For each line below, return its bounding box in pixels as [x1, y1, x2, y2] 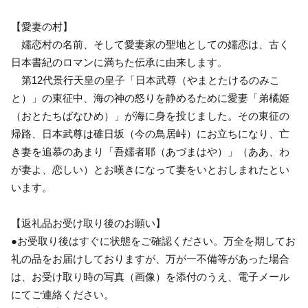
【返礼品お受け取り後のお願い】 [11, 217, 166, 229]
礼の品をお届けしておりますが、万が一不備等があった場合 [11, 252, 289, 265]
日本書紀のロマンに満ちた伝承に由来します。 [11, 56, 228, 68]
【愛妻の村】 [11, 20, 73, 32]
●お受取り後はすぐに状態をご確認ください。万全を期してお [11, 234, 296, 247]
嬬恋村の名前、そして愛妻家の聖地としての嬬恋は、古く [11, 38, 289, 50]
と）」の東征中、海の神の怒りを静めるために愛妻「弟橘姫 [11, 91, 289, 104]
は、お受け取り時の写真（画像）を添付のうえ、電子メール [11, 270, 289, 283]
